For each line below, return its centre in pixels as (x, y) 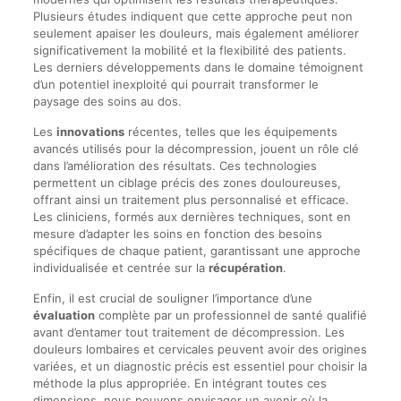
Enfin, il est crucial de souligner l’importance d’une (172, 298)
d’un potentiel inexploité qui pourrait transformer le (175, 84)
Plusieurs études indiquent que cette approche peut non (192, 16)
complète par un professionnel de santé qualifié (230, 315)
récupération (245, 268)
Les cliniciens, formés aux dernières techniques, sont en (192, 217)
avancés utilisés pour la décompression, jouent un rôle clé (196, 149)
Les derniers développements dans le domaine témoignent (198, 67)
